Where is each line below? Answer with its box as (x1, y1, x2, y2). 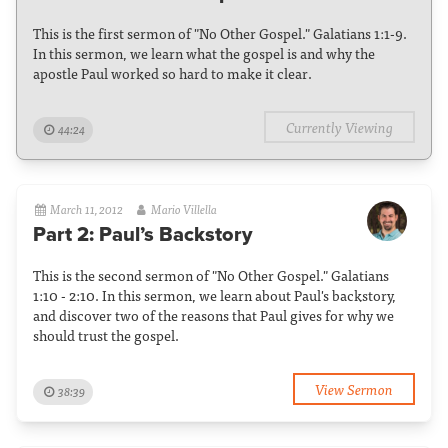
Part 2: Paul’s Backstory (33, 223, 252, 247)
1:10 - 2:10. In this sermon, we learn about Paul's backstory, (33, 284, 396, 306)
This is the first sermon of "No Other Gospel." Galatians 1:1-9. (33, 22, 407, 44)
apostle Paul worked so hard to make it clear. (33, 62, 312, 84)
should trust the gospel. (33, 324, 179, 346)
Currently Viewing (286, 114, 393, 138)
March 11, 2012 (50, 199, 124, 219)
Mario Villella (150, 199, 217, 219)
